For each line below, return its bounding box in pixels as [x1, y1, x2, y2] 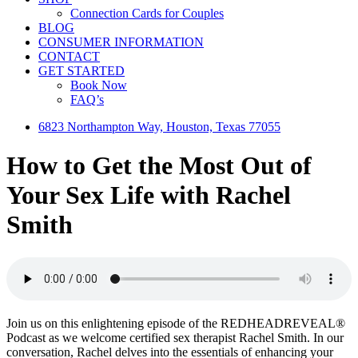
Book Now [70, 78, 127, 92]
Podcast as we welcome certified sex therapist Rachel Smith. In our [6, 330, 344, 344]
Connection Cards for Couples [70, 6, 224, 20]
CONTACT [38, 50, 100, 63]
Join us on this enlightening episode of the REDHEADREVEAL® [6, 316, 345, 330]
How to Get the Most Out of [6, 151, 312, 181]
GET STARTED [38, 64, 125, 78]
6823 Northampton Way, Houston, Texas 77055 [38, 120, 280, 133]
